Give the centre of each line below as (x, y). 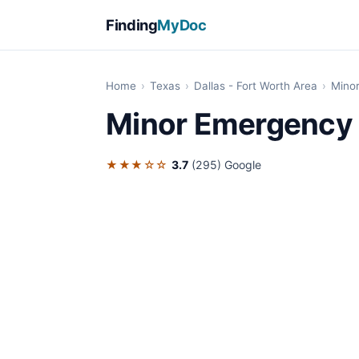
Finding (132, 24)
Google (242, 165)
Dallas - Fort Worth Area (256, 86)
